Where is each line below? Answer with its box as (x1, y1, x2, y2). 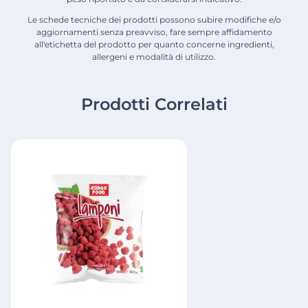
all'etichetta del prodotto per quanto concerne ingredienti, (34, 39, 274, 50)
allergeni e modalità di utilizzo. (92, 52, 216, 63)
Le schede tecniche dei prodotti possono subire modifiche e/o (27, 14, 281, 25)
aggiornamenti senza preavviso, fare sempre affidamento (36, 27, 272, 38)
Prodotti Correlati (80, 94, 228, 115)
